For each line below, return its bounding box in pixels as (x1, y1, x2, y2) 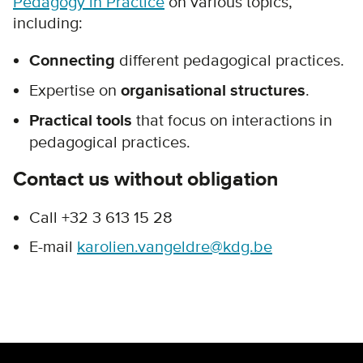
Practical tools (29, 110, 132, 131)
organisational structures (121, 80, 305, 101)
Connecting (29, 50, 119, 71)
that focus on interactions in (132, 110, 332, 130)
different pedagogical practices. (119, 50, 344, 70)
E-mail (29, 237, 77, 257)
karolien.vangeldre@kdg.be (77, 237, 272, 257)
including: (13, 13, 83, 33)
